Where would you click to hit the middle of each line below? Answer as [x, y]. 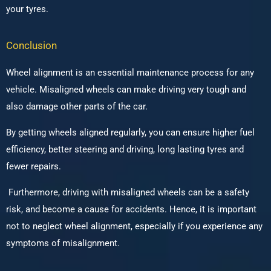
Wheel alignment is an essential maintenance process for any [130, 73]
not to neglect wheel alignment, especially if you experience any [134, 227]
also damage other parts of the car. [78, 107]
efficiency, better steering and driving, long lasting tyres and [125, 150]
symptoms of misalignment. [64, 243]
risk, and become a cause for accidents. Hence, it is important [131, 210]
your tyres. [28, 9]
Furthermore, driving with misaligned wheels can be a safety [128, 193]
